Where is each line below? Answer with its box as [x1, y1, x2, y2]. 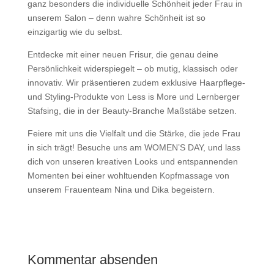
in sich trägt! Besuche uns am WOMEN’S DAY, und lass [27, 142, 240, 152]
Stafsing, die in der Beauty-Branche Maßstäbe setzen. [27, 105, 237, 116]
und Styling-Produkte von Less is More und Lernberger [27, 91, 240, 102]
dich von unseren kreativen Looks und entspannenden [27, 156, 238, 166]
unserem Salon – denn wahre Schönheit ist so [27, 12, 206, 23]
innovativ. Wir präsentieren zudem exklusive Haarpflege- [27, 77, 245, 87]
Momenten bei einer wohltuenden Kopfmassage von [27, 170, 229, 180]
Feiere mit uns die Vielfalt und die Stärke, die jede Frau [27, 128, 240, 138]
